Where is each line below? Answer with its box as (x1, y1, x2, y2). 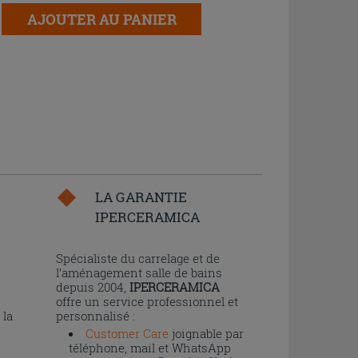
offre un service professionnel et (55, 293, 238, 309)
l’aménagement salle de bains (55, 265, 222, 280)
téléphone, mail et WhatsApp (68, 340, 231, 356)
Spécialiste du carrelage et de (55, 250, 220, 266)
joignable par (168, 325, 244, 341)
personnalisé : (55, 308, 135, 324)
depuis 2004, (55, 279, 129, 295)
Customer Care (85, 325, 169, 341)
